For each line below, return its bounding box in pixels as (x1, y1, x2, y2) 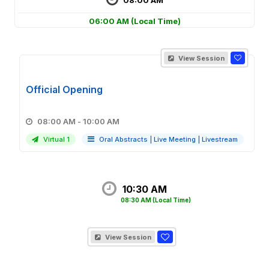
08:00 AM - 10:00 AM (83, 116, 119, 126)
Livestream (202, 135, 238, 144)
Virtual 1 (41, 135, 70, 144)
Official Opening (26, 83, 103, 95)
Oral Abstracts (99, 135, 148, 144)
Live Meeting (154, 135, 196, 144)
